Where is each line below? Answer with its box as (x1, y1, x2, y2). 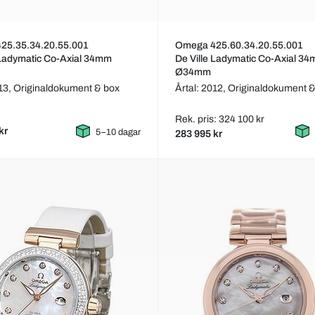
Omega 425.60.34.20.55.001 (174, 40, 303, 51)
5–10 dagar (95, 127, 141, 138)
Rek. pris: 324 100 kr (174, 114, 264, 125)
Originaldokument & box (13, 83, 120, 94)
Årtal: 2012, (174, 83, 228, 94)
